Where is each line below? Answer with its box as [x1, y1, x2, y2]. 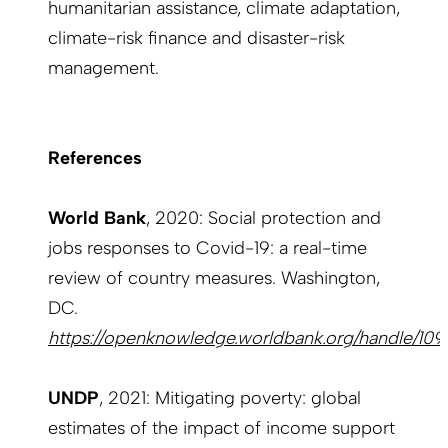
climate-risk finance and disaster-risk [48, 27, 345, 50]
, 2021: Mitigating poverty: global [99, 387, 361, 410]
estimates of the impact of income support [48, 417, 395, 440]
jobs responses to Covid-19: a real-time [48, 237, 367, 260]
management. [48, 57, 159, 80]
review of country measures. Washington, [48, 267, 380, 290]
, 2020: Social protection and [146, 207, 381, 230]
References [48, 147, 142, 170]
